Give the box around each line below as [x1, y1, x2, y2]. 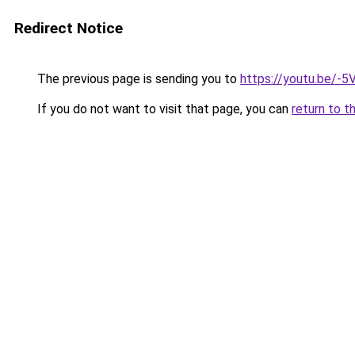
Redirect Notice [14, 19, 123, 37]
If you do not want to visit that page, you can [34, 101, 292, 116]
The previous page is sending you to [34, 71, 240, 86]
